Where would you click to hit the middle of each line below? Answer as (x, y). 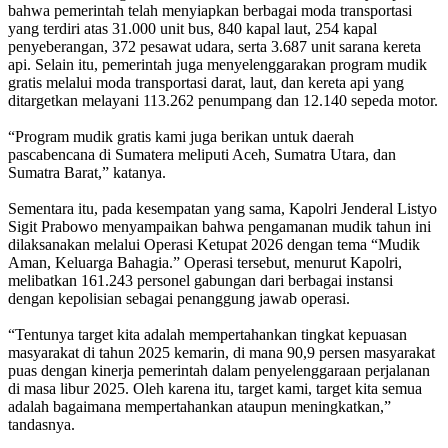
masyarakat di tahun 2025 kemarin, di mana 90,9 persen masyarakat (221, 352)
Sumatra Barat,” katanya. (87, 172)
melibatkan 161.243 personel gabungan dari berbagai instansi (200, 280)
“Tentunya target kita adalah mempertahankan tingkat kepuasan (207, 334)
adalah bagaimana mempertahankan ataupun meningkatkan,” (199, 406)
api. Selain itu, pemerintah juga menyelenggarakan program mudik (217, 64)
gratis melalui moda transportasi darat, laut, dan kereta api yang (206, 82)
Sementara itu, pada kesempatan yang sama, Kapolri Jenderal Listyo (222, 208)
